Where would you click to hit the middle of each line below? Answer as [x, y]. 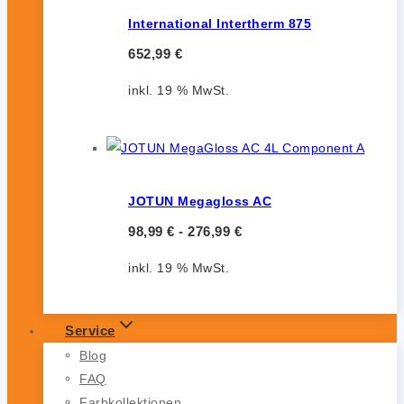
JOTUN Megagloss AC [200, 201]
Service [90, 331]
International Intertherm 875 [220, 23]
